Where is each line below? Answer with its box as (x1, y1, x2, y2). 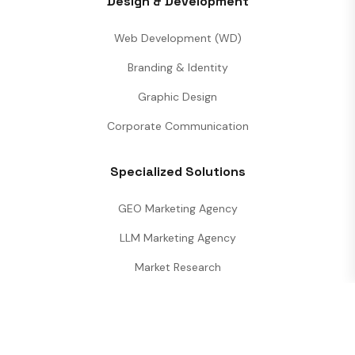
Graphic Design (138, 89, 217, 104)
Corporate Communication (106, 118, 249, 133)
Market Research (134, 259, 221, 274)
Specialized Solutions (109, 162, 246, 180)
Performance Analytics (118, 288, 237, 303)
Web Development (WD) (113, 30, 242, 45)
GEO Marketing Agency (117, 200, 238, 216)
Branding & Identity (127, 59, 228, 74)
